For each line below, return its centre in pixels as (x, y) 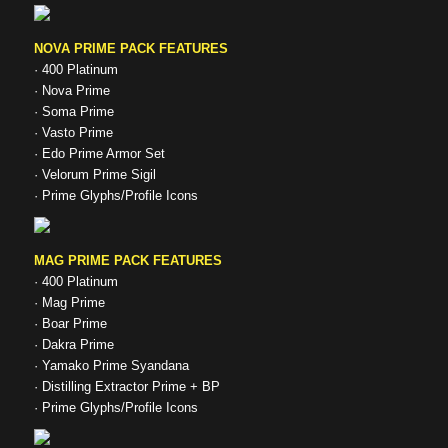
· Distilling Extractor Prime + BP (126, 387)
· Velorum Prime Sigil (94, 175)
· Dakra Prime (73, 345)
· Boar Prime (70, 324)
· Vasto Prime (73, 133)
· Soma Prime (73, 112)
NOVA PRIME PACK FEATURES (130, 49)
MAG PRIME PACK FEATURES (127, 261)
